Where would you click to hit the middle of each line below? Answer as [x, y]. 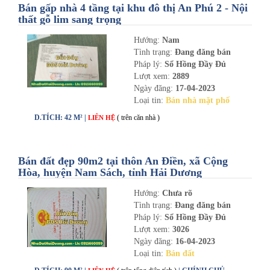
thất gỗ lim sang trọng [70, 19]
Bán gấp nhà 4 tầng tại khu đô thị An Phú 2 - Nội [133, 8]
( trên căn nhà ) [138, 118]
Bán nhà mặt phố [197, 100]
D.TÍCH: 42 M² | [61, 118]
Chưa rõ [177, 193]
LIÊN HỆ [102, 118]
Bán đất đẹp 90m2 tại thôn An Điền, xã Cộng [123, 161]
